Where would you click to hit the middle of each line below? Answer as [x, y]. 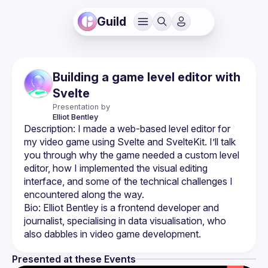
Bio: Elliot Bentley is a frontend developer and [121, 208]
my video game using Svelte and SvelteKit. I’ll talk [130, 142]
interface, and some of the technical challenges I [128, 181]
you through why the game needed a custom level [132, 155]
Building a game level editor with [147, 77]
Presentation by [81, 107]
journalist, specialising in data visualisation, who [125, 221]
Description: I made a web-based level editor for [127, 129]
